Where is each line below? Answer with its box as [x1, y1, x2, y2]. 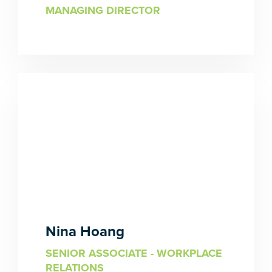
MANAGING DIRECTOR [46, 4, 160, 18]
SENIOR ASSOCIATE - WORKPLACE [46, 246, 222, 260]
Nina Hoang [46, 223, 124, 241]
